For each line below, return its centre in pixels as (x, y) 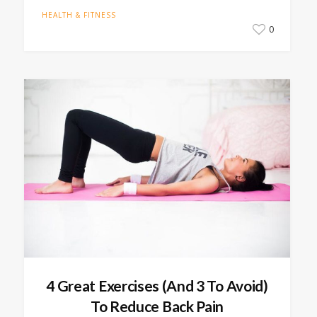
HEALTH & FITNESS (79, 15)
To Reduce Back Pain (157, 306)
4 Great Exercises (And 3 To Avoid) (157, 285)
